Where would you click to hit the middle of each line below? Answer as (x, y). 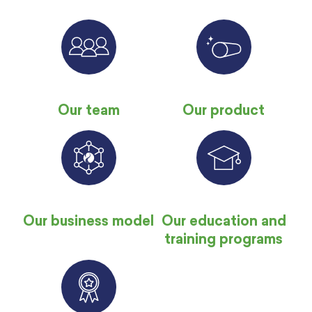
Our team (88, 111)
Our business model (88, 223)
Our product (224, 111)
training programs (224, 241)
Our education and (224, 223)
